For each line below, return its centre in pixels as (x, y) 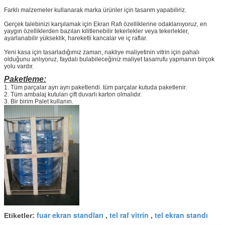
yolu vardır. (19, 66)
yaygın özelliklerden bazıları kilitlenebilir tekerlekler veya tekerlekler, (96, 31)
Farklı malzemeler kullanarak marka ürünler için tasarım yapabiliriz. (95, 10)
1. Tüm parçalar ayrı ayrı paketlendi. (53, 87)
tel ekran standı (181, 215)
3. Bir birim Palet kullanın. (39, 101)
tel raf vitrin (129, 215)
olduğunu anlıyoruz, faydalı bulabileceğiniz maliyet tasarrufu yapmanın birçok (109, 59)
